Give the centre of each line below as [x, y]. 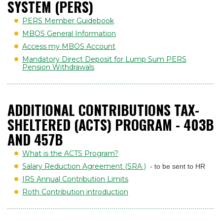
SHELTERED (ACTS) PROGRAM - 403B [110, 124]
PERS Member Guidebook [68, 21]
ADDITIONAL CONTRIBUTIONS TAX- [103, 110]
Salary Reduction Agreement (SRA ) [84, 166]
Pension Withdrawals [58, 67]
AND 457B [35, 139]
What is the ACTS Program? [70, 153]
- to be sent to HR [178, 166]
